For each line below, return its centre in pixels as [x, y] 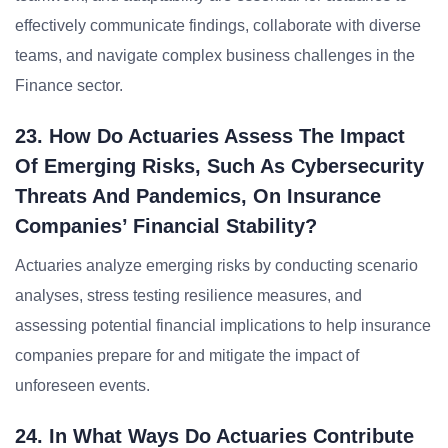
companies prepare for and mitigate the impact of [187, 355]
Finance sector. [69, 85]
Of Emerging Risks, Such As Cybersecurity [219, 166]
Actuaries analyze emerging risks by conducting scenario [216, 265]
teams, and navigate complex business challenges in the [215, 55]
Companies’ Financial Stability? [166, 226]
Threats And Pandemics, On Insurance [198, 196]
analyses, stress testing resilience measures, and [188, 295]
